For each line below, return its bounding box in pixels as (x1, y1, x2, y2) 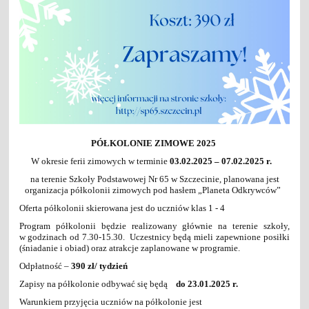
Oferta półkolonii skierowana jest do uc (19, 202, 167, 213)
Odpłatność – (19, 260, 72, 271)
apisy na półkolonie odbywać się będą (25, 278, 170, 289)
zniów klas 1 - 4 (166, 202, 226, 213)
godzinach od (28, 231, 80, 242)
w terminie (128, 155, 170, 166)
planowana (223, 173, 266, 184)
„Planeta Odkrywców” (197, 184, 283, 195)
